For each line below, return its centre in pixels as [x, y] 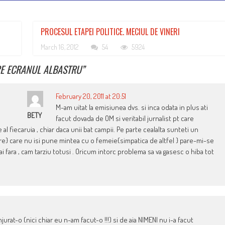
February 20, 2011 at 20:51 [91, 96]
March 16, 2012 [60, 47]
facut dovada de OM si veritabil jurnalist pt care [125, 119]
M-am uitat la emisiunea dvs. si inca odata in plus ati [132, 107]
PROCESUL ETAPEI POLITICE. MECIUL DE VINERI [110, 32]
